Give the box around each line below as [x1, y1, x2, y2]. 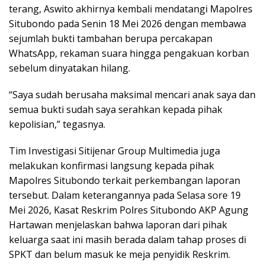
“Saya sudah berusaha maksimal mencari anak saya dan [9, 88, 256, 102]
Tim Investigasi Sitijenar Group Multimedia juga [9, 144, 220, 158]
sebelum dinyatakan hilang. [9, 62, 130, 75]
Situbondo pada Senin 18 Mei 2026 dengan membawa [9, 17, 246, 31]
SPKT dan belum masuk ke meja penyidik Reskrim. [9, 248, 230, 261]
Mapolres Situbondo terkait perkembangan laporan [9, 174, 240, 188]
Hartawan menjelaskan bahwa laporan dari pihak [9, 218, 227, 232]
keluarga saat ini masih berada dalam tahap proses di [9, 233, 246, 247]
